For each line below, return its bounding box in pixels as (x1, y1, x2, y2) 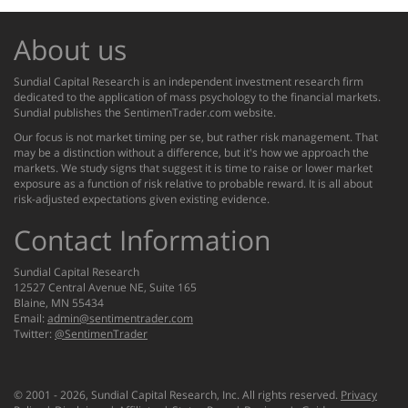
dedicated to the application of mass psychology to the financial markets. (14, 89, 381, 106)
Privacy (341, 387, 377, 403)
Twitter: (14, 326, 55, 342)
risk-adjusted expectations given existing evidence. (14, 191, 270, 208)
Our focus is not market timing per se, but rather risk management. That (14, 129, 378, 146)
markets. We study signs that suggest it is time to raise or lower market (14, 160, 372, 177)
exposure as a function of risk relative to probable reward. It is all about (14, 176, 372, 192)
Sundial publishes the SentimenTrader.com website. (14, 105, 276, 121)
